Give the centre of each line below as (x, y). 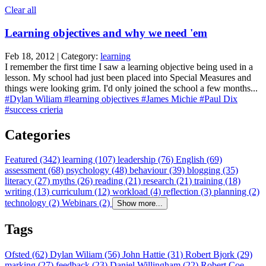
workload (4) (138, 192)
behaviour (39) (158, 170)
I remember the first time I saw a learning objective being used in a (129, 66)
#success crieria (34, 109)
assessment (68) (35, 170)
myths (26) (74, 181)
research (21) (169, 181)
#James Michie (170, 99)
